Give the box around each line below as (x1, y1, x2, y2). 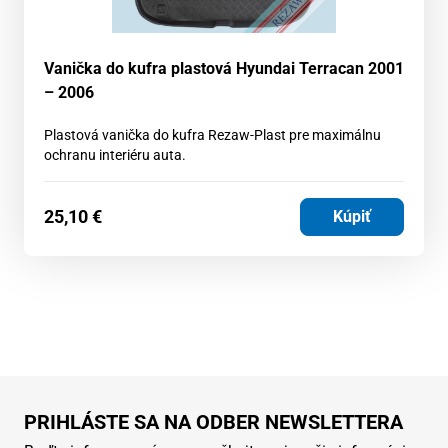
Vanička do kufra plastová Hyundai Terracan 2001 (44, 58, 404, 78)
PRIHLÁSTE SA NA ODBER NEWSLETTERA (24, 409, 403, 434)
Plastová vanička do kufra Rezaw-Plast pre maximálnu (44, 126, 381, 143)
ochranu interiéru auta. (44, 146, 186, 163)
